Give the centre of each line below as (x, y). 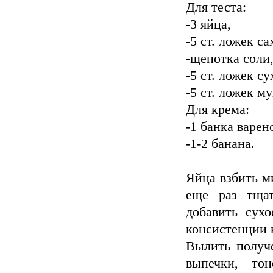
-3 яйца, (208, 24)
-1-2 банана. (220, 144)
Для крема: (218, 110)
